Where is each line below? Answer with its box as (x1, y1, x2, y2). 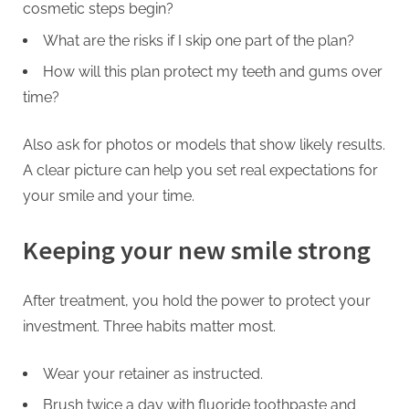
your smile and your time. (23, 187, 194, 205)
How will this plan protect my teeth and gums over (43, 63, 383, 81)
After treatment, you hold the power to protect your (23, 291, 371, 309)
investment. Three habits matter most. (23, 317, 276, 335)
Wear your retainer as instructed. (43, 364, 263, 383)
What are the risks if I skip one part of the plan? (43, 31, 354, 49)
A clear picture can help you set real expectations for (23, 162, 378, 180)
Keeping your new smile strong (23, 234, 371, 267)
